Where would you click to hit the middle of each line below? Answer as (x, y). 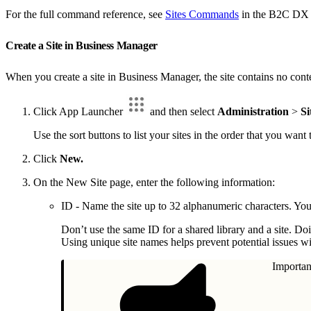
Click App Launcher (79, 111)
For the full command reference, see (85, 14)
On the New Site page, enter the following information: (154, 182)
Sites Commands (202, 14)
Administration (253, 111)
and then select (182, 111)
